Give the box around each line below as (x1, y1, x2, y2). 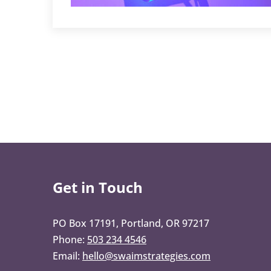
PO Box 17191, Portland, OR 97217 (53, 217, 209, 230)
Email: (53, 249, 82, 263)
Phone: (53, 233, 87, 246)
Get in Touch (53, 177, 143, 197)
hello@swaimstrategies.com (82, 249, 211, 263)
